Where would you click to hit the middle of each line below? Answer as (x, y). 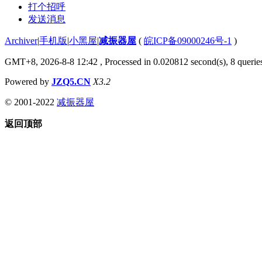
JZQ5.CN (71, 81)
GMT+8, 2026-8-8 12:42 (51, 61)
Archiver (21, 40)
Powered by (28, 81)
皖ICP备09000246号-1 (188, 40)
